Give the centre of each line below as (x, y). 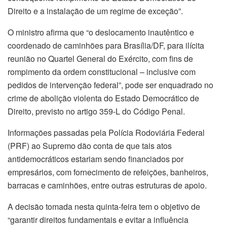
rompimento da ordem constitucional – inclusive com (102, 72)
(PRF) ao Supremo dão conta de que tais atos (90, 146)
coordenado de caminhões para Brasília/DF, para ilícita (106, 46)
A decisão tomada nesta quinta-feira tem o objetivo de (104, 207)
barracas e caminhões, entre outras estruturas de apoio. (107, 185)
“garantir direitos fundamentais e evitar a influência (98, 220)
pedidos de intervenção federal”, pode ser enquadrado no (110, 85)
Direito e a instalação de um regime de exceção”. (95, 11)
